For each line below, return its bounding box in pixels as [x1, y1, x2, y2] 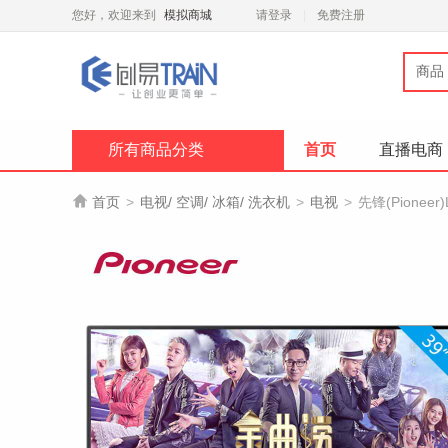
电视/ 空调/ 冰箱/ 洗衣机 [140, 194, 290, 210]
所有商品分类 [108, 141, 204, 158]
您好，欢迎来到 [72, 8, 159, 22]
